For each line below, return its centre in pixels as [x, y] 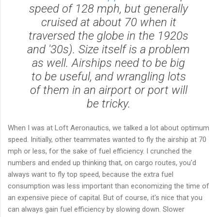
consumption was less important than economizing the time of [108, 186]
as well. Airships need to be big [108, 63]
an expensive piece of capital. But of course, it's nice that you [105, 197]
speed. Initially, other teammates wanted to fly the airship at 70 [107, 139]
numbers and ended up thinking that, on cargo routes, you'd [102, 163]
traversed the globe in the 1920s [108, 36]
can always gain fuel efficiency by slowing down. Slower [96, 209]
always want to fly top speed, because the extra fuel [91, 174]
